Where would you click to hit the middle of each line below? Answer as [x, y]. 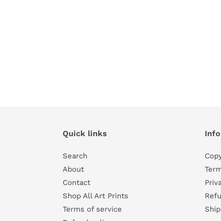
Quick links [85, 133]
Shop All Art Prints [95, 196]
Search [75, 156]
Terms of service [92, 209]
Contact [76, 182]
